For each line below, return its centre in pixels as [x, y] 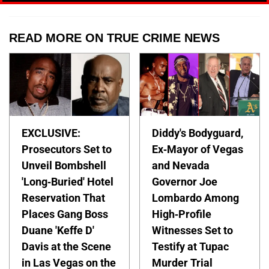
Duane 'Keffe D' [58, 231]
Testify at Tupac [191, 247]
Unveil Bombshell [64, 166]
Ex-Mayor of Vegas [198, 150]
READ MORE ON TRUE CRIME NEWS [114, 38]
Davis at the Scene [66, 247]
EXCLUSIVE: [51, 133]
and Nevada [181, 166]
